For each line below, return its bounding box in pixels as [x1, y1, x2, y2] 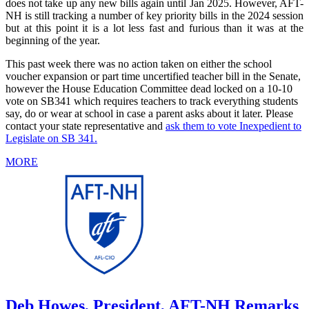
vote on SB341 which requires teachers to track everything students [6, 94, 298, 107]
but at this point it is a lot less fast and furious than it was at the [6, 21, 303, 34]
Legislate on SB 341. [6, 132, 97, 144]
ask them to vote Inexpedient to [166, 119, 301, 132]
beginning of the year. [6, 34, 100, 46]
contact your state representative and [6, 119, 166, 132]
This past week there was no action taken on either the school [6, 57, 272, 70]
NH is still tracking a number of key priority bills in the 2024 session [6, 9, 303, 21]
